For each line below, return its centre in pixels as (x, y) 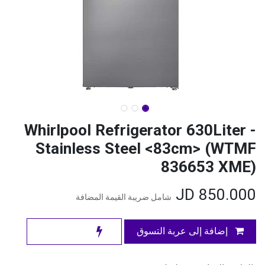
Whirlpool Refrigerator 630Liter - (140, 130)
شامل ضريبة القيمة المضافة (124, 197)
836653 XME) (209, 167)
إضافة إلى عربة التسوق (183, 231)
